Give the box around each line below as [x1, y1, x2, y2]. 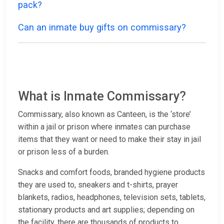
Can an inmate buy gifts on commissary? [18, 22, 186, 33]
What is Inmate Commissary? [18, 89, 186, 104]
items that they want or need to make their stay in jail [18, 134, 201, 144]
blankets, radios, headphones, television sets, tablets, [18, 192, 205, 202]
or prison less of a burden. [18, 147, 109, 157]
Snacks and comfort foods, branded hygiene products [18, 167, 205, 177]
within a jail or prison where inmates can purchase [18, 122, 190, 132]
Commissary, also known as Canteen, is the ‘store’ [18, 109, 191, 119]
